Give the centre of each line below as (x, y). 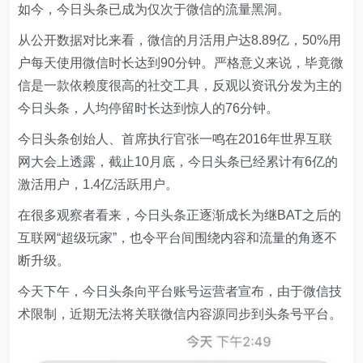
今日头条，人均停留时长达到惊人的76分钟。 (149, 108)
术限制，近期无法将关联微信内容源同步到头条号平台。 (180, 314)
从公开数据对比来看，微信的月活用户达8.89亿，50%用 (180, 40)
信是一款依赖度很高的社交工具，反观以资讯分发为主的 (180, 85)
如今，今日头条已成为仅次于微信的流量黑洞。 (154, 9)
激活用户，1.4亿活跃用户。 (98, 184)
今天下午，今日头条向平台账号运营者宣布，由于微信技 (180, 291)
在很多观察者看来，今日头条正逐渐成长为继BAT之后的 (180, 215)
